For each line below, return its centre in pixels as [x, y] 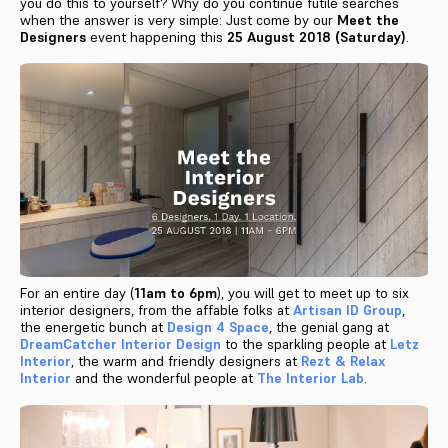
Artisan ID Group [347, 309]
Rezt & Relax [343, 360]
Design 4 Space [218, 326]
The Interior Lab [310, 377]
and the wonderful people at [164, 377]
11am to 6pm [175, 292]
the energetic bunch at [93, 326]
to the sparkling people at [305, 343]
